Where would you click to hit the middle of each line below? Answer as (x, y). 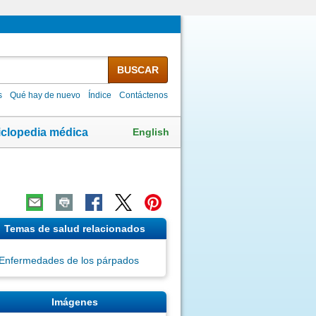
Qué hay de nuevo (45, 95)
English (151, 132)
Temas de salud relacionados (74, 228)
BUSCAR (138, 69)
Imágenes (74, 302)
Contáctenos (144, 95)
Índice (100, 95)
